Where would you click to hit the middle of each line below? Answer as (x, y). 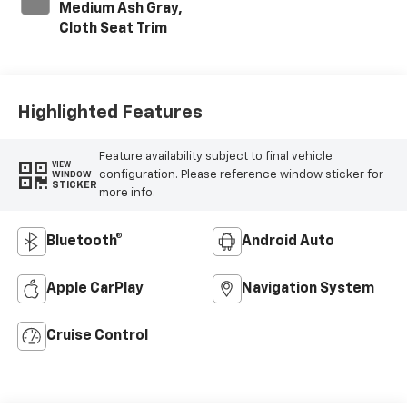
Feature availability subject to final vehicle (215, 156)
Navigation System (308, 289)
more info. (127, 193)
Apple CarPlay (94, 289)
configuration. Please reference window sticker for (241, 174)
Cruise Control (97, 337)
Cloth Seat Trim (113, 30)
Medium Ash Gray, (120, 10)
